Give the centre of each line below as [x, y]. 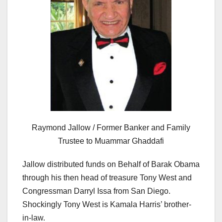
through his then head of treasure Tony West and [107, 178]
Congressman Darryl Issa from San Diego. [96, 191]
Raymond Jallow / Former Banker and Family [111, 128]
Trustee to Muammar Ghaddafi [111, 141]
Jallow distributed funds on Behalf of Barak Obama [111, 165]
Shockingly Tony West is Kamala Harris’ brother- [107, 205]
